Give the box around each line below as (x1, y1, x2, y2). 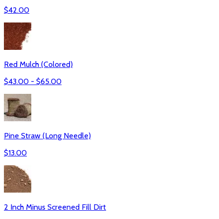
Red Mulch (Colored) (4, 60, 73, 69)
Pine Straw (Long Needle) (4, 131, 91, 140)
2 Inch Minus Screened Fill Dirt (4, 202, 106, 212)
